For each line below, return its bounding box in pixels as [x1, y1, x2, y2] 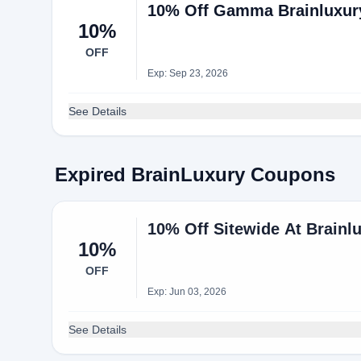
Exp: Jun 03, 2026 [147, 286, 226, 297]
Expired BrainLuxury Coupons [55, 164, 335, 185]
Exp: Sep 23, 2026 [147, 68, 228, 79]
